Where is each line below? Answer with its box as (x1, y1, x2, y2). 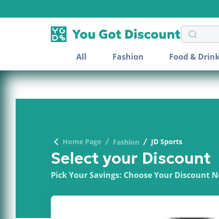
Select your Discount (51, 149, 211, 168)
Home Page (63, 137, 101, 146)
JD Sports (151, 137, 182, 146)
